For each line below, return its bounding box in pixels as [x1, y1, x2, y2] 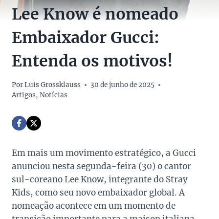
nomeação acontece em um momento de [12, 200, 175, 212]
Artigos [12, 91, 36, 100]
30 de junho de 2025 [90, 81, 155, 89]
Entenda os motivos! [12, 51, 173, 71]
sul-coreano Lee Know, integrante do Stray [12, 174, 188, 185]
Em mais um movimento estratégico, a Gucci [12, 148, 196, 159]
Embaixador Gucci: [12, 28, 159, 48]
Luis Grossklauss [24, 81, 81, 89]
